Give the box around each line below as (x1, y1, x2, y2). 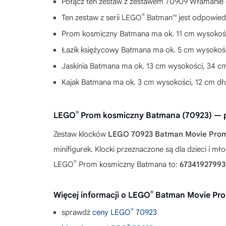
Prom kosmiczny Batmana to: (77, 159, 180, 169)
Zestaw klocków (53, 129, 108, 139)
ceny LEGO (92, 207, 131, 217)
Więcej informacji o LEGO (53, 190, 150, 200)
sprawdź (62, 207, 92, 217)
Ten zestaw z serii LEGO (62, 13, 142, 22)
